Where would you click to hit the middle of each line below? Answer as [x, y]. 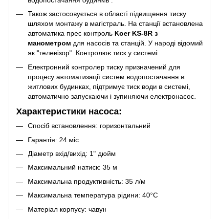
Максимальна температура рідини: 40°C [93, 195]
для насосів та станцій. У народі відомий [137, 43]
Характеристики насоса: [69, 111]
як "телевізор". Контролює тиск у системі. [95, 53]
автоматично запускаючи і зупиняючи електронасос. [112, 96]
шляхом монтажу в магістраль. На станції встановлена [115, 24]
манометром [49, 43]
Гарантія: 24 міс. [54, 140]
